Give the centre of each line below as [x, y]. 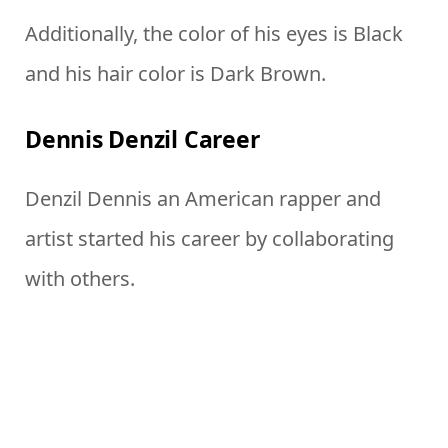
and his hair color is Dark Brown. [175, 74]
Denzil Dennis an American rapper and [203, 199]
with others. [80, 279]
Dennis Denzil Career [142, 139]
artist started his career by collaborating [209, 239]
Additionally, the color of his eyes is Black [214, 34]
